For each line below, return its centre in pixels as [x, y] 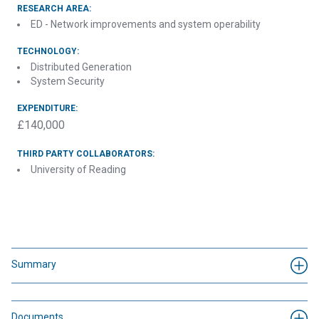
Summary [34, 264]
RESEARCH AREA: [54, 9]
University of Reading [78, 169]
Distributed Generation [81, 67]
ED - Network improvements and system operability [146, 24]
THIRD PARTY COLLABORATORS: [86, 154]
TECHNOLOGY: [48, 51]
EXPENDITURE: [47, 108]
